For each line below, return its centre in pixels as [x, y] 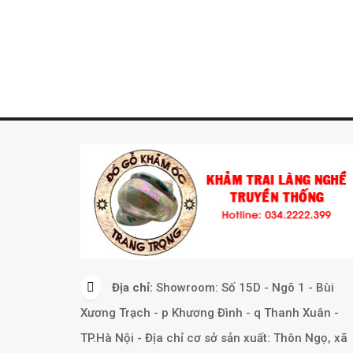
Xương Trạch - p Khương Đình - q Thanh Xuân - [210, 312]
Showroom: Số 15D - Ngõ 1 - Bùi [245, 287]
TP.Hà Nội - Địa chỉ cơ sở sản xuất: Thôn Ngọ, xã [214, 338]
